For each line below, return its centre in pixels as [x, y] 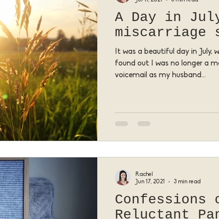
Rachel [144, 174]
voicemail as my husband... [160, 75]
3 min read [187, 182]
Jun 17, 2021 [150, 182]
